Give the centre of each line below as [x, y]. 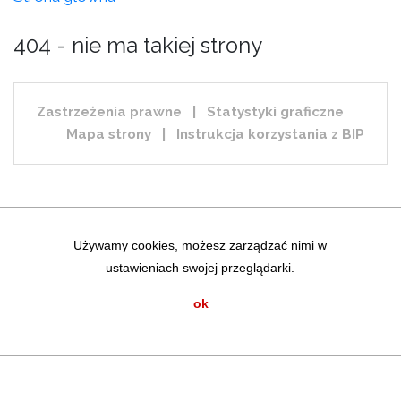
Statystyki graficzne [275, 112]
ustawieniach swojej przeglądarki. [200, 268]
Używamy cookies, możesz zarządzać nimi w [200, 245]
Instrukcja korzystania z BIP [270, 134]
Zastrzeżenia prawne [109, 112]
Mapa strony [109, 134]
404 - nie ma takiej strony [138, 46]
